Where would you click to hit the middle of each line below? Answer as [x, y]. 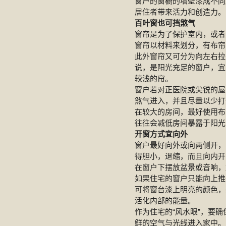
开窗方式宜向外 [161, 134]
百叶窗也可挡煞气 [165, 23]
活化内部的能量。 [165, 201]
